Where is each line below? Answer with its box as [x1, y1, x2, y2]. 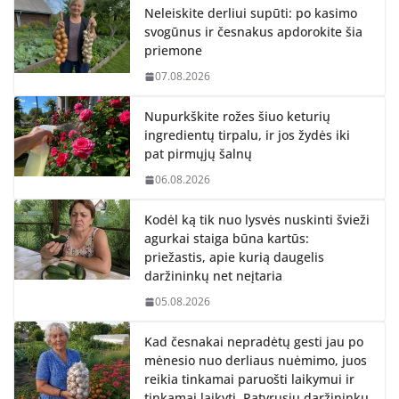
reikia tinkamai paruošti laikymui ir [144, 370, 354, 388]
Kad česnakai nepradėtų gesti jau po [144, 333, 363, 351]
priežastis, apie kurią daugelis [144, 248, 324, 266]
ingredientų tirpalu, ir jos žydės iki [144, 126, 350, 144]
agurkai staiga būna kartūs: [144, 230, 309, 248]
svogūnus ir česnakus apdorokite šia [144, 23, 362, 41]
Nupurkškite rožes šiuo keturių [144, 108, 330, 126]
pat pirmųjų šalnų [144, 145, 252, 163]
